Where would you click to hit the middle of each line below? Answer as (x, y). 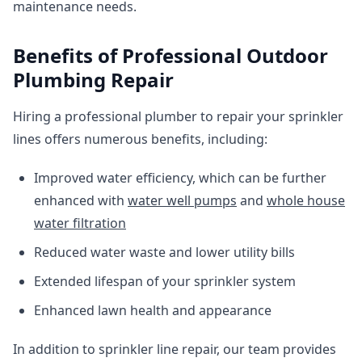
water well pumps (182, 200)
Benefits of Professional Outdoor (170, 55)
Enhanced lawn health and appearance (153, 310)
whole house (306, 200)
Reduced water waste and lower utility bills (164, 252)
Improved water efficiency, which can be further (180, 178)
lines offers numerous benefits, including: (140, 139)
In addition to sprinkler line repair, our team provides (175, 349)
